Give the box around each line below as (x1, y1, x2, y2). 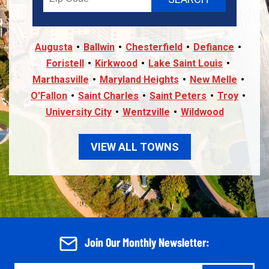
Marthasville (32, 74, 89, 86)
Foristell (46, 58, 84, 70)
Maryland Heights (99, 74, 179, 86)
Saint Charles (78, 90, 139, 102)
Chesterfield (125, 41, 183, 53)
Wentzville (122, 106, 170, 118)
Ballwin (83, 41, 115, 53)
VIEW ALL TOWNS (90, 141, 179, 154)
